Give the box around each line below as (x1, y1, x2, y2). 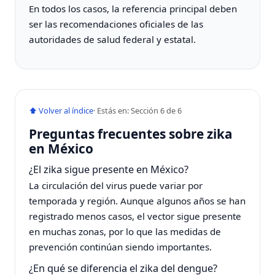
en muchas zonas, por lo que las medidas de (29, 225, 222, 238)
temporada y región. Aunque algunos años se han (29, 195, 246, 207)
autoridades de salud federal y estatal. (29, 33, 196, 45)
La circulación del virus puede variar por (29, 179, 203, 192)
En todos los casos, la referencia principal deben (29, 2, 238, 15)
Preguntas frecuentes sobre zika (29, 125, 233, 143)
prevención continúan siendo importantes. (29, 241, 212, 254)
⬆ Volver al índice (29, 105, 94, 117)
